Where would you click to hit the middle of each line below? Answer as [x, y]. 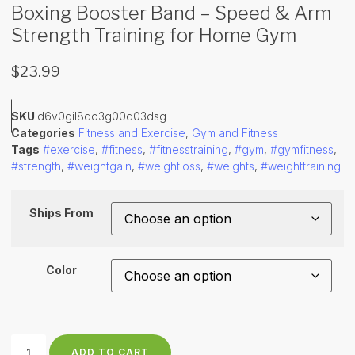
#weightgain [99, 166]
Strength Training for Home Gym [154, 35]
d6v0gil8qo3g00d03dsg [102, 116]
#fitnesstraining [189, 149]
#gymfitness [302, 149]
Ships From [61, 212]
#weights [231, 166]
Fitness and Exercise [132, 132]
